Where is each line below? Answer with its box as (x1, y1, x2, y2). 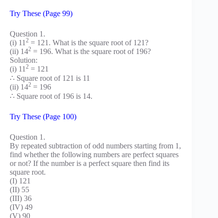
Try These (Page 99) (10, 9, 73, 18)
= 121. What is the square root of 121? (29, 38, 148, 47)
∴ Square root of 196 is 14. (10, 92, 92, 101)
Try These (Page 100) (10, 112, 76, 121)
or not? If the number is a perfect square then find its (10, 159, 169, 168)
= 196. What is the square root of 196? (31, 47, 151, 56)
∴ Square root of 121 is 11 (10, 74, 90, 83)
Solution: (10, 56, 37, 65)
